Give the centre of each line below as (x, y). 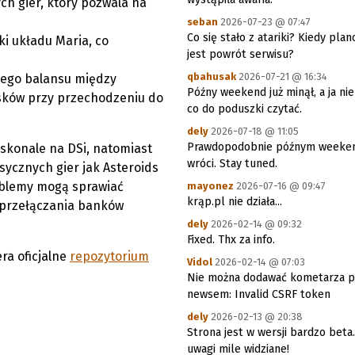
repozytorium (109, 256)
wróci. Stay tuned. (232, 164)
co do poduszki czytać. (244, 109)
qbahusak (212, 76)
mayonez (210, 186)
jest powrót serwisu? (240, 54)
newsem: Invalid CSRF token (259, 294)
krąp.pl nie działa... (235, 202)
